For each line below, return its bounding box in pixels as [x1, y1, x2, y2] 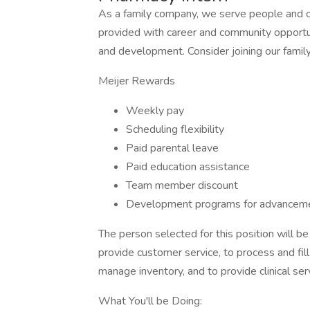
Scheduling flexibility [126, 122, 224, 137]
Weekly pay [126, 103, 184, 118]
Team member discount [126, 178, 238, 193]
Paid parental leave [126, 140, 219, 156]
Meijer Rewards [98, 73, 175, 89]
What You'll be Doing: [98, 293, 202, 309]
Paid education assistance [126, 159, 250, 174]
